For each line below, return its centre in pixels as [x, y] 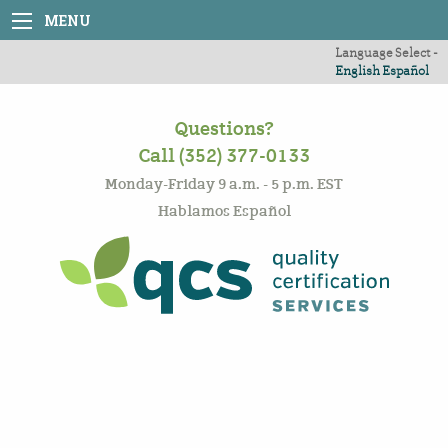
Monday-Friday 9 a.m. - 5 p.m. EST [224, 184]
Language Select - [386, 52]
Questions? [224, 129]
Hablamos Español [224, 211]
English [357, 70]
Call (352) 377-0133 [224, 156]
